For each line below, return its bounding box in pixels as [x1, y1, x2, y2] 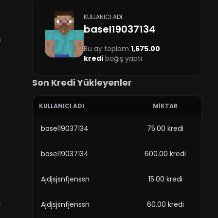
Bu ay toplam [83, 44, 131, 54]
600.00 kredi [145, 149, 186, 159]
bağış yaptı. [103, 54, 144, 63]
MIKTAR [153, 102, 178, 110]
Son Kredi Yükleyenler [32, 76, 132, 89]
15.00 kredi [148, 174, 182, 184]
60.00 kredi [146, 200, 184, 209]
